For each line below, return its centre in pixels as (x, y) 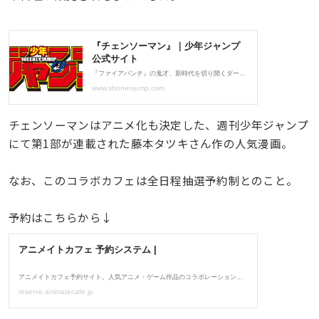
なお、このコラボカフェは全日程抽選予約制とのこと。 (153, 180)
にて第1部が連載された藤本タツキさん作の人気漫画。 (151, 143)
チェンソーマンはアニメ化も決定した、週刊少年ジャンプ (158, 124)
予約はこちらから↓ (61, 217)
